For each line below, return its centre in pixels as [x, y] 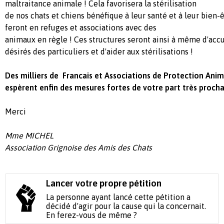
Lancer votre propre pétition [104, 183]
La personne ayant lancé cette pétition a [118, 197]
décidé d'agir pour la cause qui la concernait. [126, 206]
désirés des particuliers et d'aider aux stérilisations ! [99, 51]
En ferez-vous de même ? [92, 215]
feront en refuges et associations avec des [81, 27]
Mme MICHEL [29, 135]
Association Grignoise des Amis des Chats [78, 147]
